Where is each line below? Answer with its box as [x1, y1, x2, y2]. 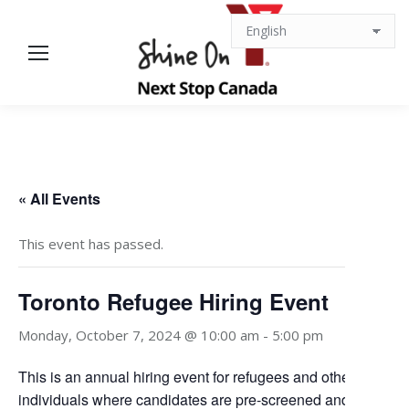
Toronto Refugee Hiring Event [18, 286, 329, 317]
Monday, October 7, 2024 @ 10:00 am [18, 326, 259, 344]
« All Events [18, 188, 100, 209]
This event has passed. [18, 235, 163, 253]
